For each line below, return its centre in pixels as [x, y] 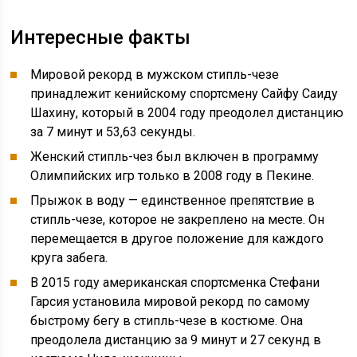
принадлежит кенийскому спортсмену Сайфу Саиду [184, 94]
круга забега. [69, 258]
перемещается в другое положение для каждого [177, 239]
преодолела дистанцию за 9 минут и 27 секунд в [176, 340]
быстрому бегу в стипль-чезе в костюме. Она [167, 321]
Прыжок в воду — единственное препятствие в [173, 200]
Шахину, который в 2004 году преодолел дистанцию [187, 113]
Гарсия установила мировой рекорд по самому [171, 302]
